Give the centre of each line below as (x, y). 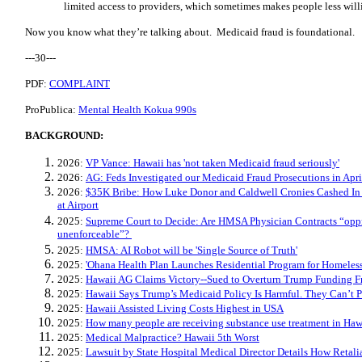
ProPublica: (52, 109)
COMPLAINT (80, 84)
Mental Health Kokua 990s (137, 109)
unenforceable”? (95, 235)
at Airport (78, 206)
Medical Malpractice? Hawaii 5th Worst (173, 337)
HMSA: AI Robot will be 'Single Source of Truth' (192, 250)
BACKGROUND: (64, 135)
